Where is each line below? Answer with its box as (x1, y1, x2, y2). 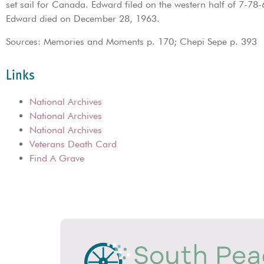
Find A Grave (29, 153, 84, 164)
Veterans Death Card (29, 138, 117, 150)
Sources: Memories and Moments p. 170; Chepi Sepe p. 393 (6, 35, 257, 47)
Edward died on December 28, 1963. (6, 13, 160, 25)
